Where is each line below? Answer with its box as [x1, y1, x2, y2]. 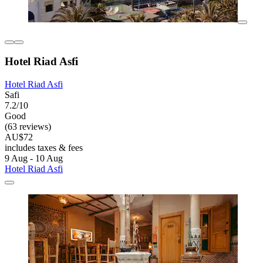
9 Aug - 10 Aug [5, 153, 63, 164]
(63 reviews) [5, 122, 51, 132]
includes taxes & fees [5, 143, 83, 153]
